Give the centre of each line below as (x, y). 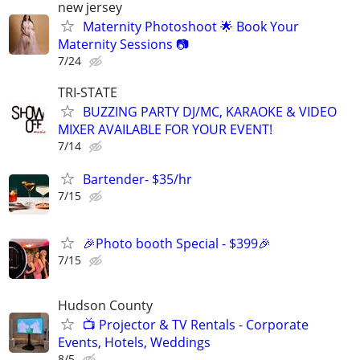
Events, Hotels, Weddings (134, 342)
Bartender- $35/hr (137, 180)
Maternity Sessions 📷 (123, 44)
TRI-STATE (88, 93)
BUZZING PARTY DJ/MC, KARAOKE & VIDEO (210, 112)
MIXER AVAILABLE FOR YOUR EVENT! (165, 130)
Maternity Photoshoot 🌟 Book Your (191, 26)
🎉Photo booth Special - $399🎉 (177, 243)
